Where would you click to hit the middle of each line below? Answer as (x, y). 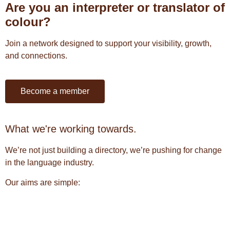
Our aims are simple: (43, 182)
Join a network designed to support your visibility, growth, (108, 43)
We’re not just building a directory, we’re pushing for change (113, 150)
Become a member (55, 91)
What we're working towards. (71, 129)
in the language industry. (50, 163)
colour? (28, 22)
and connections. (36, 55)
